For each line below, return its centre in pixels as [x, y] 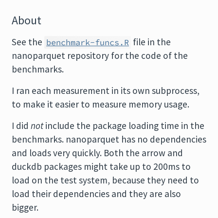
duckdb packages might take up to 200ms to [101, 166]
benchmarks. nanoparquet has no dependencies [109, 139]
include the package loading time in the [124, 126]
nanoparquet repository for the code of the [100, 55]
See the [28, 42]
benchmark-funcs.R [88, 42]
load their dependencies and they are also [96, 194]
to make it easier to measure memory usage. [100, 104]
